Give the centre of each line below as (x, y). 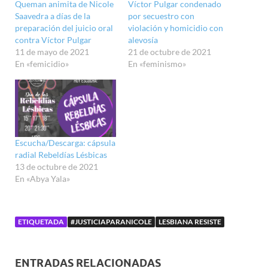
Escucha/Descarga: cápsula (65, 143)
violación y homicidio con (176, 28)
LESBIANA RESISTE (190, 222)
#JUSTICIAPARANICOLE (111, 222)
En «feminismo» (157, 63)
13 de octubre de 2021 (57, 167)
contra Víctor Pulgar (53, 39)
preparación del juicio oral (64, 28)
